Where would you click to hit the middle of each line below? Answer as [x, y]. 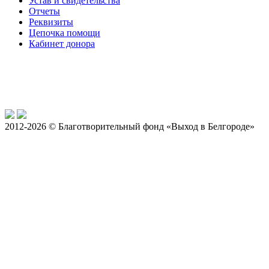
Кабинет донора [62, 43]
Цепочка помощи [65, 32]
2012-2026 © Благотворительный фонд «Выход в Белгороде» [130, 126]
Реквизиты [51, 22]
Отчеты [44, 11]
